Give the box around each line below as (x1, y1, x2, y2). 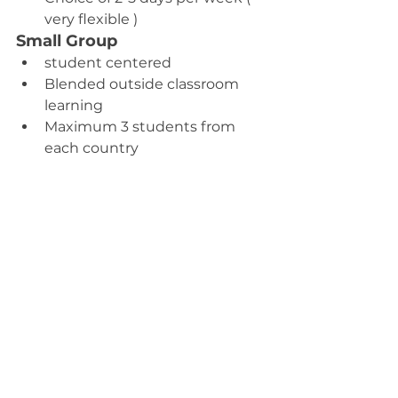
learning (44, 97, 103, 114)
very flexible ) (44, 11, 138, 28)
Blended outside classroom (44, 76, 243, 92)
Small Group (16, 31, 117, 51)
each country (44, 139, 139, 156)
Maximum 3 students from (44, 118, 239, 135)
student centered (44, 54, 171, 71)
